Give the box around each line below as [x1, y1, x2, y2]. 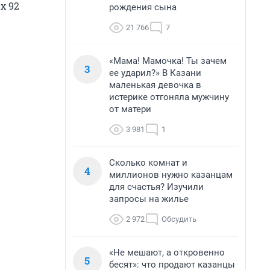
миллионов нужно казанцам [109, 169, 233, 180]
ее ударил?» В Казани [109, 67, 201, 78]
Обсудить [162, 215, 196, 224]
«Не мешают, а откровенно [109, 247, 225, 258]
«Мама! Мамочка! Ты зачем [109, 55, 227, 66]
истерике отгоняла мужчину [109, 92, 229, 102]
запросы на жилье [109, 193, 189, 204]
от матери [109, 104, 151, 115]
